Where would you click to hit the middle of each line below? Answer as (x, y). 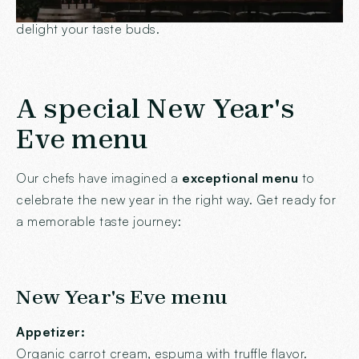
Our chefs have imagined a (99, 177)
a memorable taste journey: (99, 221)
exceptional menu (240, 177)
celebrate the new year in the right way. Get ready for (176, 199)
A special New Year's (155, 108)
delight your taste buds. (88, 28)
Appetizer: (50, 331)
